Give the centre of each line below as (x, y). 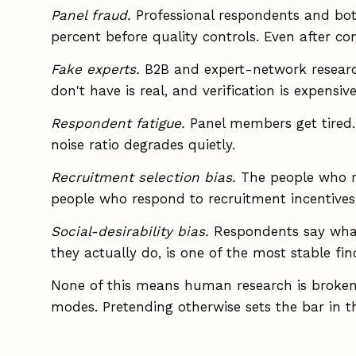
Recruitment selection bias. (143, 177)
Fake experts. (95, 69)
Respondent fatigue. (118, 123)
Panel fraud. (91, 15)
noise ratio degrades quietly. (143, 144)
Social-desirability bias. (130, 231)
